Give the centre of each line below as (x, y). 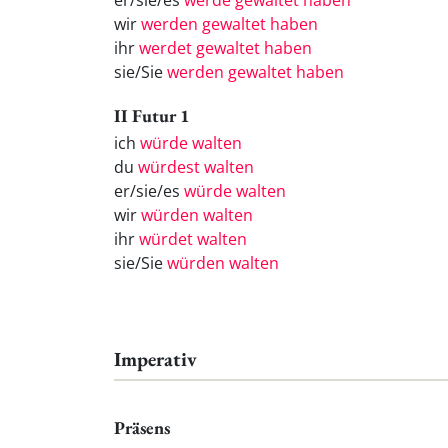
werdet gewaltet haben (225, 48)
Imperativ (155, 358)
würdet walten (193, 238)
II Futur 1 (152, 115)
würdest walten (196, 166)
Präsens (142, 428)
